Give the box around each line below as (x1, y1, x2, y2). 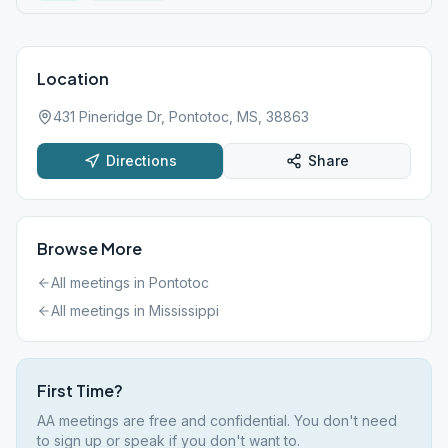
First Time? (37, 380, 123, 401)
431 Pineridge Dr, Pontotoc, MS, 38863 (53, 108, 309, 125)
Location (37, 68, 109, 89)
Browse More (37, 238, 142, 259)
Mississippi (149, 302, 219, 319)
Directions (105, 152, 177, 169)
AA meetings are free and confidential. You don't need (37, 412, 397, 429)
